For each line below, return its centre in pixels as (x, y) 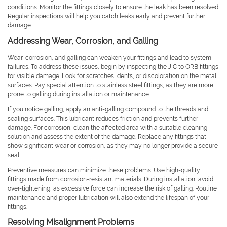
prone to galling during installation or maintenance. (79, 94)
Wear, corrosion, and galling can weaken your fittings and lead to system (109, 58)
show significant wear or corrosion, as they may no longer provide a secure (113, 146)
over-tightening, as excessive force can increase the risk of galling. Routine (112, 189)
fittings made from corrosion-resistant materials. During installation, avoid (110, 180)
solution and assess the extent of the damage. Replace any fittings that (107, 137)
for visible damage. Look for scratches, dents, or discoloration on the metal (112, 76)
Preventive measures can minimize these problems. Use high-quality (104, 171)
